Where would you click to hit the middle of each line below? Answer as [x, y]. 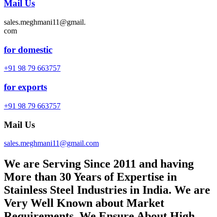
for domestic [28, 49]
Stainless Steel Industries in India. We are [107, 190]
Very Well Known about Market [84, 203]
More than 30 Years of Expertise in [90, 177]
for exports [25, 87]
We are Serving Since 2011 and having [99, 164]
